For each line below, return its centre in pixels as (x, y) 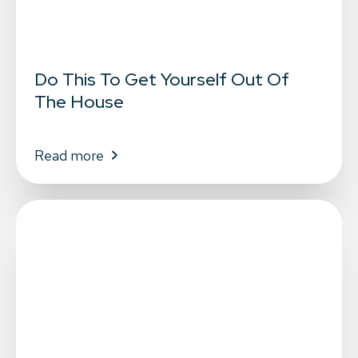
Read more (69, 156)
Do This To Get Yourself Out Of (161, 80)
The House (79, 102)
